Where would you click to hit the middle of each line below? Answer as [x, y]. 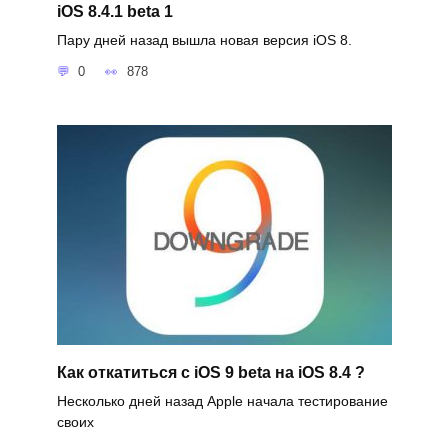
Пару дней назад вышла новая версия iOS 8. [204, 39]
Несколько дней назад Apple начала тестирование [222, 401]
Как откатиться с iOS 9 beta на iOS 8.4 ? [210, 372]
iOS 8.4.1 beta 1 [114, 11]
